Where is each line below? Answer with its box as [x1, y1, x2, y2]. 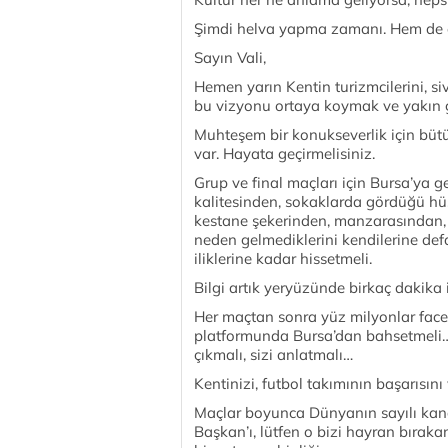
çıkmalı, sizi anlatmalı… [194, 345, 353, 364]
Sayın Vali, [194, 48, 266, 67]
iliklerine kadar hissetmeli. [194, 249, 372, 268]
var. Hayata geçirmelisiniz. [194, 144, 375, 163]
